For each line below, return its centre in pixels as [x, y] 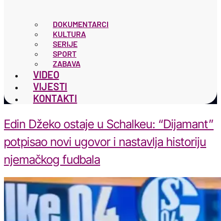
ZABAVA [67, 63]
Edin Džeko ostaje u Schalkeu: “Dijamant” [109, 124]
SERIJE [65, 44]
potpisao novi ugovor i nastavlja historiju [105, 142]
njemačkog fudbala [52, 159]
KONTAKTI [55, 98]
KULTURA [69, 34]
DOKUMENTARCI [81, 24]
